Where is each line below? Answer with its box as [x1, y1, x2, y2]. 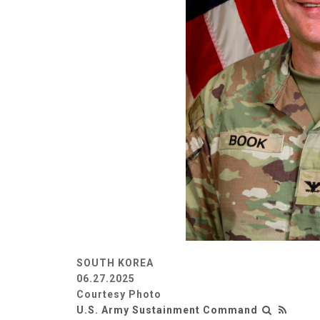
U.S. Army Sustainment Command [76, 304, 258, 316]
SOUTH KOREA [76, 256, 154, 269]
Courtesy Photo [76, 288, 161, 300]
